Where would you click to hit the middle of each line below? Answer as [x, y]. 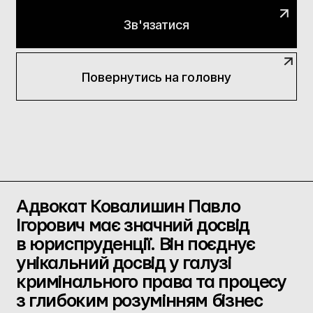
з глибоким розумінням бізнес [139, 301]
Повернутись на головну [157, 77]
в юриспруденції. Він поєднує [135, 244]
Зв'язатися [157, 24]
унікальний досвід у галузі [123, 263]
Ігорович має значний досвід [132, 225]
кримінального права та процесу [151, 282]
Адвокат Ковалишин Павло [128, 206]
